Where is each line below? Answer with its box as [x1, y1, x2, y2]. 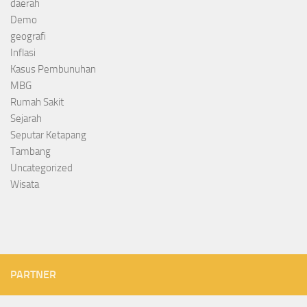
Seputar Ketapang [10, 129, 86, 142]
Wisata [10, 178, 39, 191]
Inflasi [10, 47, 36, 60]
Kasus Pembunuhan [10, 63, 96, 76]
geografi [10, 30, 46, 43]
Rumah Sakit [10, 96, 64, 109]
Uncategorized [10, 162, 73, 175]
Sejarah [10, 112, 42, 125]
